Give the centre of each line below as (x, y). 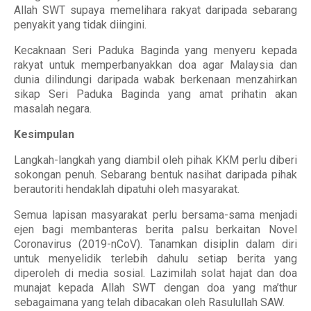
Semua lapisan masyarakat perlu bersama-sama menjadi (155, 215)
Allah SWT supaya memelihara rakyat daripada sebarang (155, 10)
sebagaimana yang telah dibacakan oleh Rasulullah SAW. (149, 302)
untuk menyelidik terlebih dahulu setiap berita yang (155, 259)
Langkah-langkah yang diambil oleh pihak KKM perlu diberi (155, 160)
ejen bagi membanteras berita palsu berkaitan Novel (155, 229)
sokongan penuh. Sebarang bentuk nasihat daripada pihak (155, 175)
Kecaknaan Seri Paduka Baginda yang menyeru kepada (155, 50)
